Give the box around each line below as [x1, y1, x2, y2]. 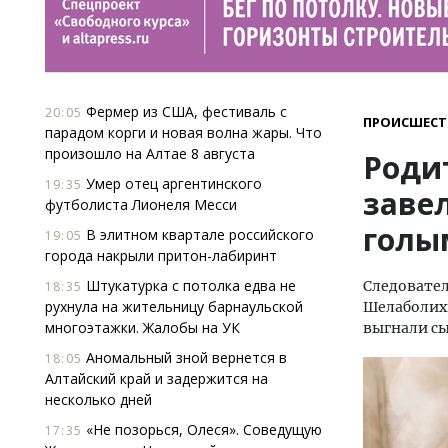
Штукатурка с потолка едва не [82, 276, 296, 295]
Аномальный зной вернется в [82, 348, 287, 367]
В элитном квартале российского [82, 225, 314, 244]
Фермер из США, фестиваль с [82, 102, 287, 121]
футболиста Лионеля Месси [45, 195, 237, 214]
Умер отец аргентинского [82, 174, 262, 193]
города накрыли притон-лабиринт [45, 246, 277, 265]
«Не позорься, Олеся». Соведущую [82, 420, 322, 439]
